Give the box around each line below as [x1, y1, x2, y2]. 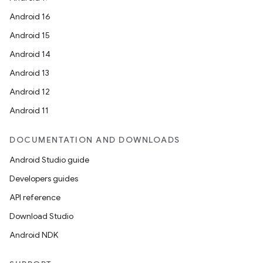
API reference [9, 192, 60, 203]
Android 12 [9, 86, 50, 97]
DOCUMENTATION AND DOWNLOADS [9, 134, 180, 145]
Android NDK [9, 230, 58, 240]
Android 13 [9, 68, 49, 78]
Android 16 [9, 11, 50, 22]
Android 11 [9, 105, 49, 116]
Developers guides [9, 173, 78, 184]
